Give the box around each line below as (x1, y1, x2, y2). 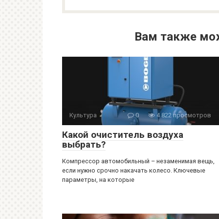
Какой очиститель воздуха (62, 129, 183, 140)
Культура (69, 111, 97, 119)
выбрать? (62, 139, 106, 150)
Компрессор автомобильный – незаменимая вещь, (62, 157, 215, 165)
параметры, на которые (62, 176, 134, 183)
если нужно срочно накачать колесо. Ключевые (62, 167, 205, 174)
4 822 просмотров (155, 111, 211, 119)
